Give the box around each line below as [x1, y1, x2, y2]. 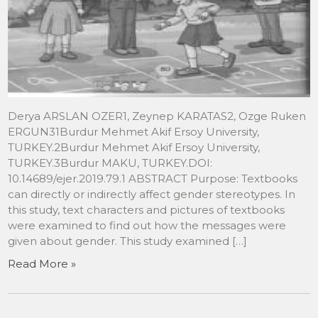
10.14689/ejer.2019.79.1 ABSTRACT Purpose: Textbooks [8, 171, 298, 185]
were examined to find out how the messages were [8, 218, 287, 232]
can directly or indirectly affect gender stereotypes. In [8, 187, 296, 201]
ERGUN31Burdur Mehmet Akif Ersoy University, [8, 124, 260, 138]
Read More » [8, 256, 77, 270]
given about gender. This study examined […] [8, 234, 248, 248]
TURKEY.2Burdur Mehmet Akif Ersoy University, [8, 140, 261, 154]
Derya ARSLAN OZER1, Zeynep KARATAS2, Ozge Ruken [8, 109, 307, 123]
